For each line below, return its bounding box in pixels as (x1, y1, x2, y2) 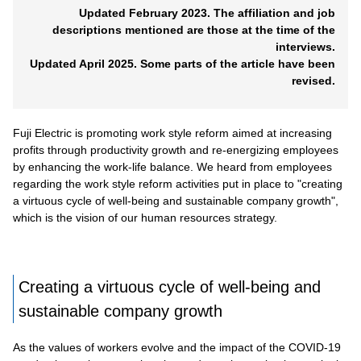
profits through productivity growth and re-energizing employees (13, 143, 338, 156)
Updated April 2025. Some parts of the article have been (30, 57, 335, 70)
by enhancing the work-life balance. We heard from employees (13, 160, 332, 173)
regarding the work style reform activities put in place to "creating (13, 177, 342, 190)
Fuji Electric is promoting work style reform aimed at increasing (13, 127, 332, 139)
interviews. (276, 40, 335, 53)
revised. (292, 74, 335, 87)
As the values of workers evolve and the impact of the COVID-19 (13, 341, 341, 354)
